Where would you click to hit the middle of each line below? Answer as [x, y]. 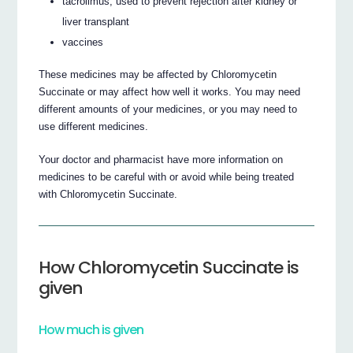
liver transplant [96, 21]
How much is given [91, 329]
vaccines [83, 42]
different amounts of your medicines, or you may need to [168, 109]
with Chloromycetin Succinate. [108, 194]
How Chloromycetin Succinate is [169, 267]
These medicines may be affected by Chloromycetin [158, 74]
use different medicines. [94, 126]
